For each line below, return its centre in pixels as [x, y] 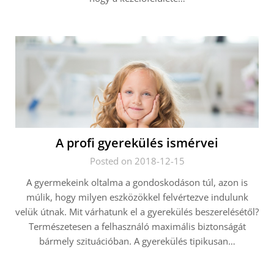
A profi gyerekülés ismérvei [137, 143]
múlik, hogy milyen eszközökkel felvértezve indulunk [137, 197]
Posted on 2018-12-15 [137, 161]
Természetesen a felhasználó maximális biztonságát [137, 226]
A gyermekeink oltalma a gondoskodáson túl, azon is [137, 182]
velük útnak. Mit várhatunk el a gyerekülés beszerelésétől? [137, 212]
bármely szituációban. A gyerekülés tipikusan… [137, 241]
